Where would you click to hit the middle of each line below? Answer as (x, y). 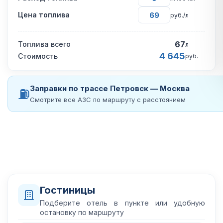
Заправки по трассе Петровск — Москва (110, 88)
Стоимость (38, 56)
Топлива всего (44, 44)
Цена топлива (44, 15)
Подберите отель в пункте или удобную (122, 203)
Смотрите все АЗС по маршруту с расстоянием (108, 100)
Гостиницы (67, 190)
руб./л (179, 15)
